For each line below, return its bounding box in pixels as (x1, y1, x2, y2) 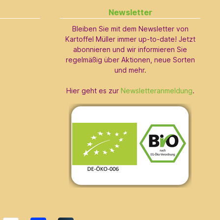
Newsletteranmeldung (120, 86, 192, 95)
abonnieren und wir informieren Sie (73, 45, 187, 54)
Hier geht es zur (66, 86, 121, 95)
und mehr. (114, 66, 146, 75)
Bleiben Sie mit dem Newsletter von (72, 25, 189, 33)
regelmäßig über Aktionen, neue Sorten (65, 55, 195, 64)
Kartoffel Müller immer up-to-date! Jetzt (65, 35, 195, 44)
